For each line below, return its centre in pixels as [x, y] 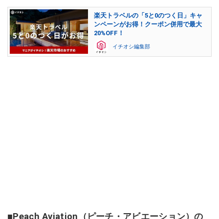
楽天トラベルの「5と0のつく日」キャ [148, 15]
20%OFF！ [109, 33]
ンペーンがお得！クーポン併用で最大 [148, 24]
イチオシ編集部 [131, 46]
